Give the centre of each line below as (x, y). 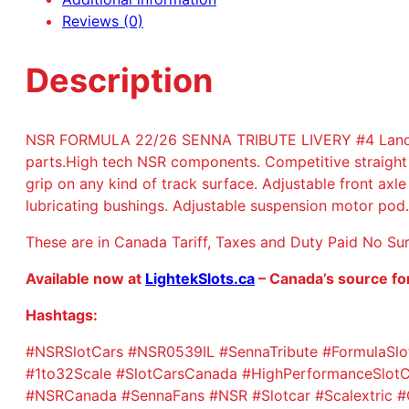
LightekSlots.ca (200, 278)
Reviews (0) (103, 21)
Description (119, 81)
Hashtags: (62, 315)
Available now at (85, 278)
